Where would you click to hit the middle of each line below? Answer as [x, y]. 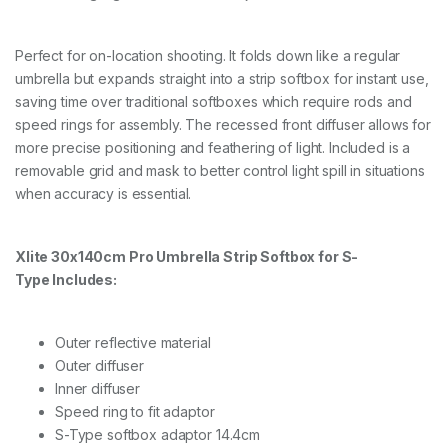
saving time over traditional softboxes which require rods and [213, 101]
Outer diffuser [100, 365]
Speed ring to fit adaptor [135, 411]
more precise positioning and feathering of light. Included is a [213, 147]
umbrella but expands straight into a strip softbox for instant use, [222, 78]
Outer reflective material [133, 342]
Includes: [83, 279]
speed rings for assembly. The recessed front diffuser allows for [223, 124]
